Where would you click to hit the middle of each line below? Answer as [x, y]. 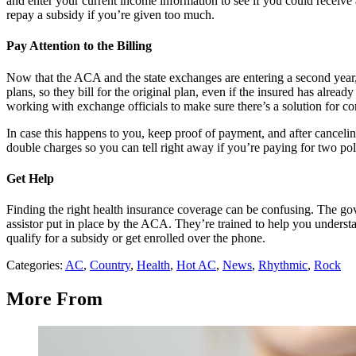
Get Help [30, 178]
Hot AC [196, 265]
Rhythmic [283, 265]
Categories [33, 265]
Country [110, 265]
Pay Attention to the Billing [79, 46]
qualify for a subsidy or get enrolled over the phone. [136, 238]
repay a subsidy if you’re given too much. [110, 15]
